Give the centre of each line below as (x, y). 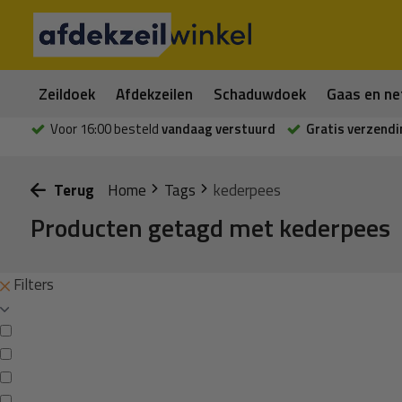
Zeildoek (67, 94)
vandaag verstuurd (217, 128)
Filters (32, 284)
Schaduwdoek (260, 94)
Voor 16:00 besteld (104, 128)
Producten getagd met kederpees (210, 227)
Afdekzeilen (155, 94)
